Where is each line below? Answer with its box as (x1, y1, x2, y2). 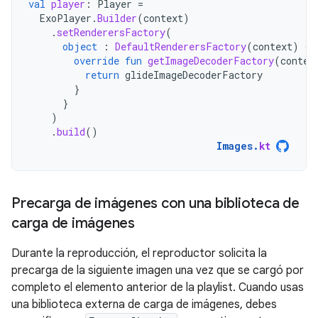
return (85, 68, 119, 82)
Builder (97, 11, 137, 25)
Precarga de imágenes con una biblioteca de (11, 194, 300, 212)
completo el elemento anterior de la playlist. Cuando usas (11, 280, 304, 295)
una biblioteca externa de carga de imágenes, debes (11, 297, 277, 312)
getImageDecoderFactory (148, 54, 274, 67)
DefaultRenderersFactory (115, 40, 246, 53)
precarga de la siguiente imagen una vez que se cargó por (11, 263, 304, 278)
